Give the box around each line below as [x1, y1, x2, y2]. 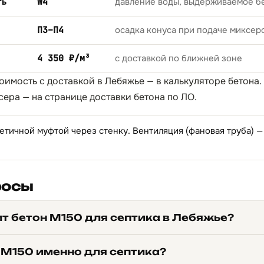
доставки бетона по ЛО [90, 91, 194, 103]
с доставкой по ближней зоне [115, 52, 242, 64]
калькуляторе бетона [164, 75, 259, 87]
